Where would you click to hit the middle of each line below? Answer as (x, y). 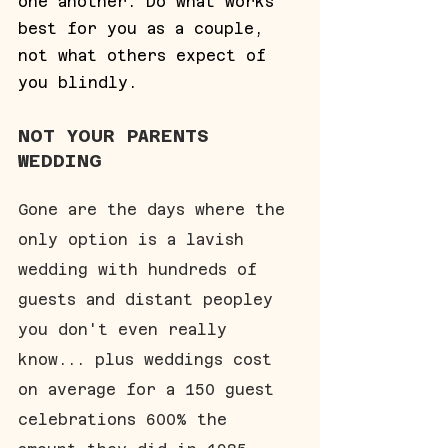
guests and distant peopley (150, 299)
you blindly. (77, 82)
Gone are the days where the (156, 209)
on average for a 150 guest (151, 389)
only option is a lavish (136, 239)
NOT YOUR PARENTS (119, 135)
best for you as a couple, (145, 28)
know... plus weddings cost (150, 359)
